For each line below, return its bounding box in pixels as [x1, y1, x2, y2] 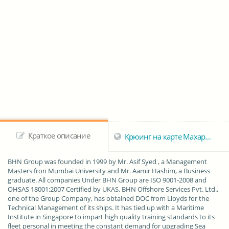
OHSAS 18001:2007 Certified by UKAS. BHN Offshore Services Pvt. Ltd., [8, 185, 218, 194]
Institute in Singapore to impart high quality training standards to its [8, 212, 215, 222]
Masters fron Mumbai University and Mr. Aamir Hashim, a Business [8, 166, 210, 176]
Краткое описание [26, 130, 90, 141]
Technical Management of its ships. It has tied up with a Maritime [8, 203, 204, 213]
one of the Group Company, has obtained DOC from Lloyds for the [8, 194, 209, 203]
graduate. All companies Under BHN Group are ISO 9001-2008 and [8, 175, 207, 185]
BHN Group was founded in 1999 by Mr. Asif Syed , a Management [8, 157, 207, 167]
